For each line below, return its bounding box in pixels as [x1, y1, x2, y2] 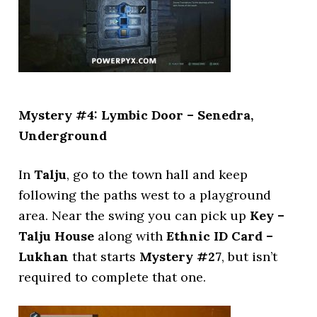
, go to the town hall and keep [67, 166, 248, 183]
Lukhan [18, 248, 69, 265]
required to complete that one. [18, 269, 207, 285]
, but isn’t [221, 248, 278, 265]
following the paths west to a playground [18, 187, 272, 203]
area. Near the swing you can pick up [18, 207, 250, 224]
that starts [69, 248, 140, 265]
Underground [18, 127, 108, 144]
